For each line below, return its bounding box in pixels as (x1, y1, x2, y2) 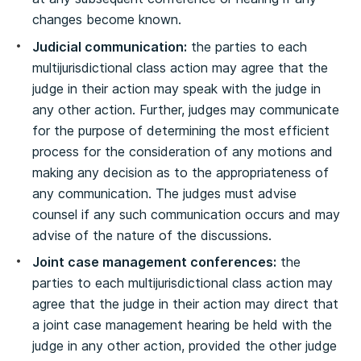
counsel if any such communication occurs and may (32, 205, 340, 222)
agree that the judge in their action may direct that (32, 296, 338, 312)
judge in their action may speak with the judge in (32, 80, 321, 97)
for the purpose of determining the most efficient (32, 122, 330, 139)
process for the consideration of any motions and (32, 143, 333, 160)
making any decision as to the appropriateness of (32, 164, 329, 180)
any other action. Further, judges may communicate (32, 101, 339, 118)
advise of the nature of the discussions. (32, 226, 272, 243)
